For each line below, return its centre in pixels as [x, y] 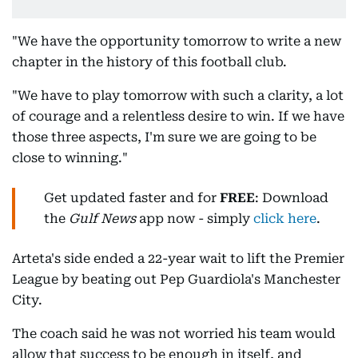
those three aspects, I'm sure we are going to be [164, 137]
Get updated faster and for [132, 198]
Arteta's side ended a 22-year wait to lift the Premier [178, 259]
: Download [292, 198]
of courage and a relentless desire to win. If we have [178, 116]
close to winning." [70, 158]
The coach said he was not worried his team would [174, 334]
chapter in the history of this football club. [149, 62]
